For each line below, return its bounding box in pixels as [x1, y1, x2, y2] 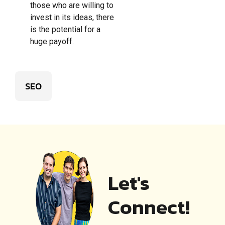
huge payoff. [30, 36, 74, 46]
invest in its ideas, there [30, 12, 114, 22]
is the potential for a [30, 24, 100, 34]
